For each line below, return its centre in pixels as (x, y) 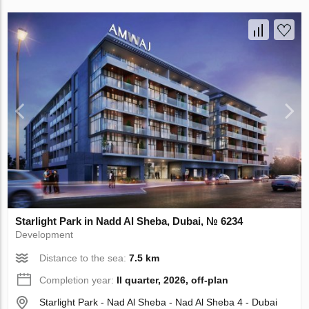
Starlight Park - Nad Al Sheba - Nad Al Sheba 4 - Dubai (159, 302)
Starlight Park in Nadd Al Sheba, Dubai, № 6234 (129, 221)
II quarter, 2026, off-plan (173, 280)
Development (44, 234)
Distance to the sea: (84, 258)
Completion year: (78, 280)
